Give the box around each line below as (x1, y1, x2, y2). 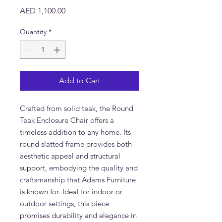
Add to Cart (58, 76, 100, 85)
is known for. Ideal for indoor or (20, 187, 122, 196)
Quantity (20, 27, 47, 36)
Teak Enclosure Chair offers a (20, 115, 114, 125)
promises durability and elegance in (20, 211, 137, 220)
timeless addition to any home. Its (20, 127, 131, 137)
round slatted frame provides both (20, 139, 132, 149)
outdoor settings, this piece (20, 199, 109, 208)
